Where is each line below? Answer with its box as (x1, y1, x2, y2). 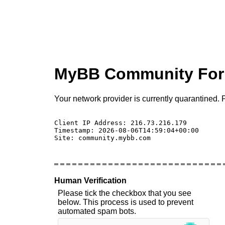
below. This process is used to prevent (58, 197, 193, 206)
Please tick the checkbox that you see (58, 188, 191, 197)
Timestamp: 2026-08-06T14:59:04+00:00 (54, 126, 199, 134)
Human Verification (54, 176, 127, 185)
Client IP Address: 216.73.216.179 (54, 119, 191, 127)
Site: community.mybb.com (54, 134, 151, 142)
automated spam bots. (58, 206, 136, 215)
